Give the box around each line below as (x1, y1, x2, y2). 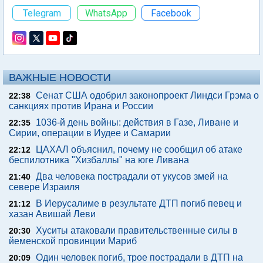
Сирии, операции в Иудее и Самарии (9, 128, 171, 138)
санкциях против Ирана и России (9, 101, 153, 111)
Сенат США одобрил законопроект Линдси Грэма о (36, 90, 259, 100)
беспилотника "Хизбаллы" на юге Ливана (9, 155, 189, 165)
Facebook (150, 7, 191, 19)
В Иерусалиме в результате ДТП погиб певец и (36, 198, 242, 208)
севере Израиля (9, 182, 80, 192)
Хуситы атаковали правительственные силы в (36, 225, 238, 235)
